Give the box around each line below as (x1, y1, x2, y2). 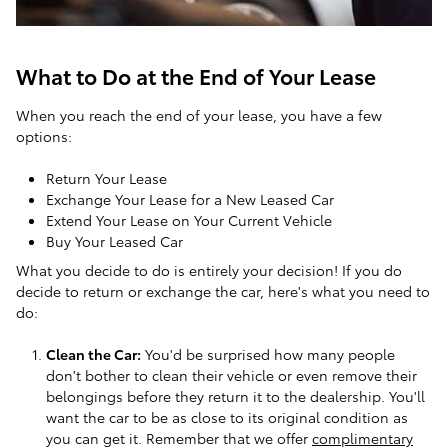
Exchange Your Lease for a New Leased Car (46, 189, 334, 210)
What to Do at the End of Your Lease (16, 61, 376, 91)
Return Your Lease (46, 168, 167, 189)
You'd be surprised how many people (141, 344, 395, 365)
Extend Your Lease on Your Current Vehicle (46, 210, 332, 231)
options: (16, 126, 72, 147)
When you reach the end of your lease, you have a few (16, 105, 382, 126)
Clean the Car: (46, 344, 141, 365)
